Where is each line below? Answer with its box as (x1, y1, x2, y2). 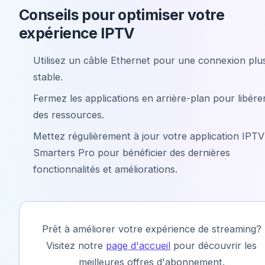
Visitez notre (46, 239, 106, 251)
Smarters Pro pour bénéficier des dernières (33, 146, 230, 159)
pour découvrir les (170, 239, 257, 251)
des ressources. (33, 108, 104, 121)
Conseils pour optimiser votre (19, 5, 224, 24)
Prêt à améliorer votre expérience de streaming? (41, 222, 261, 235)
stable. (33, 70, 63, 83)
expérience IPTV (19, 24, 135, 42)
